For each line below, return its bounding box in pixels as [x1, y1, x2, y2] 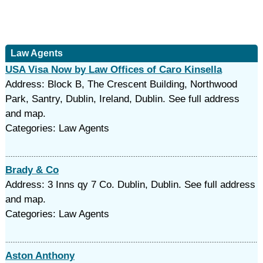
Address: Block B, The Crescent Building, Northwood [5, 79, 237, 90]
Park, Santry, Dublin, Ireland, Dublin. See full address [5, 93, 240, 104]
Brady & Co [5, 164, 59, 176]
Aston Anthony [5, 250, 75, 261]
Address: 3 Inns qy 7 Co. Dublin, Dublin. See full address [5, 179, 255, 190]
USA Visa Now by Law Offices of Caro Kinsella [5, 64, 222, 75]
